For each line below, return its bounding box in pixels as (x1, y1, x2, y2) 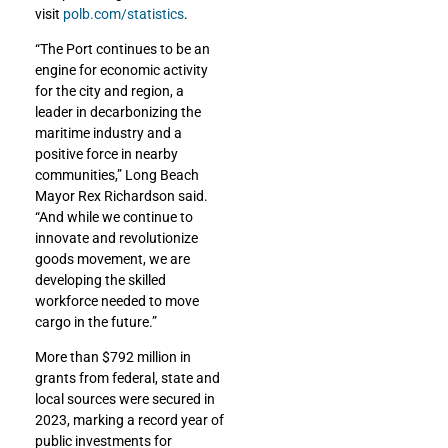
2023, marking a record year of (35, 412, 224, 429)
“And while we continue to (35, 209, 193, 226)
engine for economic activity (35, 62, 208, 79)
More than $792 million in (35, 349, 191, 366)
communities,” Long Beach (35, 167, 199, 184)
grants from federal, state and (35, 370, 220, 387)
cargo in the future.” (35, 314, 157, 331)
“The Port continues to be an (35, 41, 210, 58)
